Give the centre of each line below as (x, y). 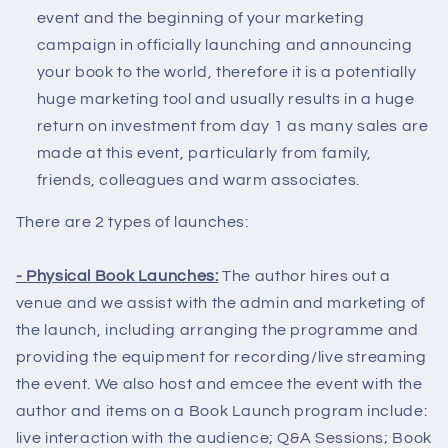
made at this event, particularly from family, (204, 152)
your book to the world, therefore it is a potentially (226, 71)
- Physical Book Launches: (117, 276)
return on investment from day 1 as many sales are (232, 125)
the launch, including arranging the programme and (217, 330)
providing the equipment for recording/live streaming (221, 357)
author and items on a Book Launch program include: (221, 411)
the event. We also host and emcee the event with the (219, 384)
